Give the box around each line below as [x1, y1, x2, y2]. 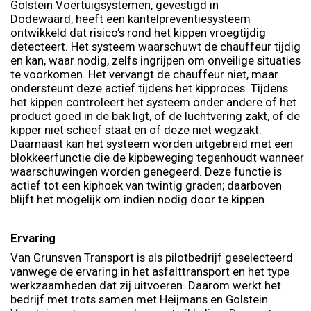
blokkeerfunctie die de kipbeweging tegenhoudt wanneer [10, 151, 304, 165]
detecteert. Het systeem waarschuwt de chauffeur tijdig [10, 40, 301, 54]
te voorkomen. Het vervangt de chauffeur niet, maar [10, 67, 278, 82]
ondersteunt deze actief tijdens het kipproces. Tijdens [10, 81, 288, 96]
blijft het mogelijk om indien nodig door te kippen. [10, 192, 267, 207]
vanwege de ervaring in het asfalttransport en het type [10, 264, 289, 279]
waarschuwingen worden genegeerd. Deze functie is [10, 165, 282, 179]
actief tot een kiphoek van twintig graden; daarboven [10, 178, 282, 193]
